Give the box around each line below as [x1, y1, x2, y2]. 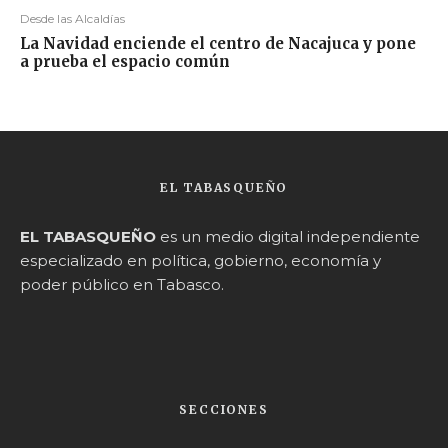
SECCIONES [179, 402, 269, 418]
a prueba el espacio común [20, 52, 230, 72]
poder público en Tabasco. [20, 275, 224, 295]
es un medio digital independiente [156, 227, 420, 247]
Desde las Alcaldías [20, 11, 125, 27]
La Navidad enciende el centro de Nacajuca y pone [20, 34, 416, 54]
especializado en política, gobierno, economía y [20, 251, 381, 271]
